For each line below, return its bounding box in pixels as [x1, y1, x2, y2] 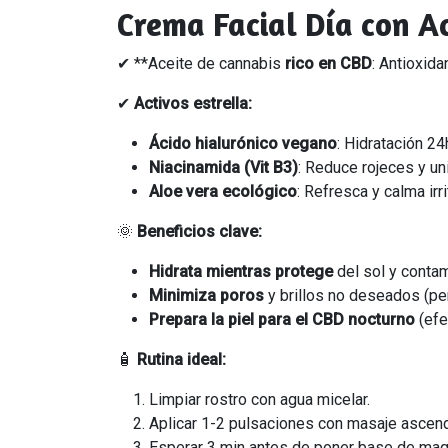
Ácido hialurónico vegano [149, 134, 337, 153]
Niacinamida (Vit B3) [149, 158, 298, 177]
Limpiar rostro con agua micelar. [149, 390, 370, 409]
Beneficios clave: [137, 222, 262, 241]
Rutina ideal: [137, 350, 226, 369]
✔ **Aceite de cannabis [117, 54, 285, 73]
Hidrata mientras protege [149, 262, 333, 281]
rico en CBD [285, 54, 372, 73]
